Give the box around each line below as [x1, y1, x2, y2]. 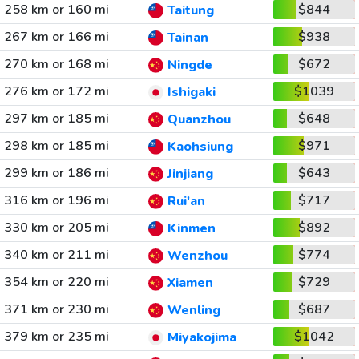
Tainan [167, 29, 208, 47]
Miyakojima [167, 329, 236, 347]
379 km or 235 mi [3, 328, 109, 345]
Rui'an [167, 192, 205, 211]
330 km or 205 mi [3, 219, 109, 236]
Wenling [167, 301, 220, 320]
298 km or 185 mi [3, 137, 109, 155]
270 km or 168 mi [3, 55, 109, 73]
